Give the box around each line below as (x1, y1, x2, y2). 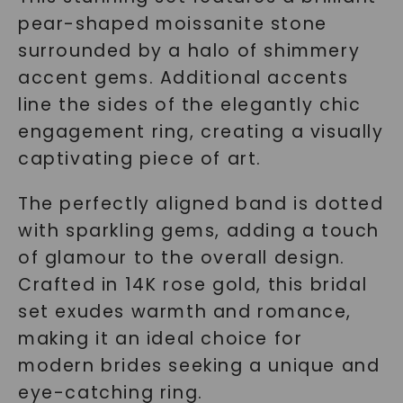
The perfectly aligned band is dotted (17, 192, 384, 216)
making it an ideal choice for (17, 327, 303, 351)
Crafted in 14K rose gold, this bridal (17, 273, 368, 297)
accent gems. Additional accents (17, 66, 349, 90)
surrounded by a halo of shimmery (17, 39, 361, 63)
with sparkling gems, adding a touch (17, 219, 380, 243)
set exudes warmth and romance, (17, 300, 352, 324)
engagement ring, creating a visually (17, 120, 384, 144)
